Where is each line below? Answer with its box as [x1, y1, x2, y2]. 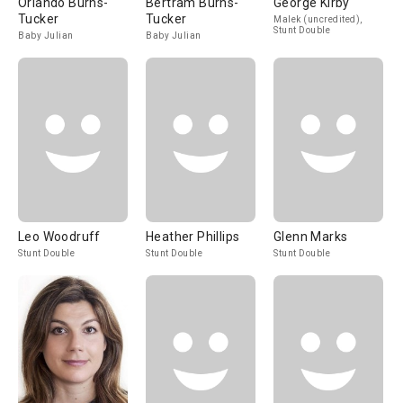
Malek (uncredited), [273, 14, 363, 24]
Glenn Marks [273, 229, 348, 244]
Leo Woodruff [18, 229, 101, 244]
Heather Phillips [146, 229, 240, 244]
